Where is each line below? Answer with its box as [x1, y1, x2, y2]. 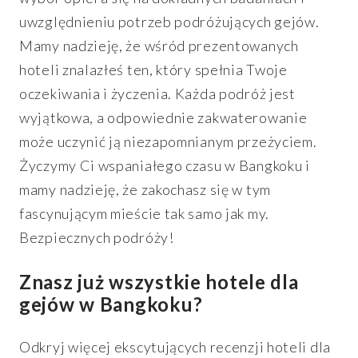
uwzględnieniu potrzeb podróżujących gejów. [19, 12, 320, 30]
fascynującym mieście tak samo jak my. [19, 204, 269, 222]
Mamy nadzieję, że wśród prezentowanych [19, 36, 299, 54]
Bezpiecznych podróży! [19, 228, 174, 246]
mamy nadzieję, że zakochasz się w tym [19, 180, 271, 198]
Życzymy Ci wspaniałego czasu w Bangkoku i [19, 156, 310, 174]
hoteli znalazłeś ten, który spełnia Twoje [19, 60, 288, 78]
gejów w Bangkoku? [19, 292, 203, 316]
